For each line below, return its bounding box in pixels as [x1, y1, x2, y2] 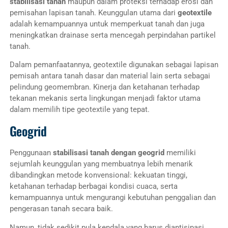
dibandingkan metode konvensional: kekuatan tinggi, [9, 170, 187, 180]
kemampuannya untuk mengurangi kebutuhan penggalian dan [9, 193, 216, 203]
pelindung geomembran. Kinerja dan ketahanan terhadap [9, 82, 199, 92]
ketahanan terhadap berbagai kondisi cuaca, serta [9, 182, 178, 191]
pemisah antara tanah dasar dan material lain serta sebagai [9, 71, 210, 81]
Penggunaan [9, 148, 53, 158]
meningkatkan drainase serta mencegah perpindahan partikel [9, 30, 216, 40]
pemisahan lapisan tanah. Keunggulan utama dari [9, 8, 178, 17]
